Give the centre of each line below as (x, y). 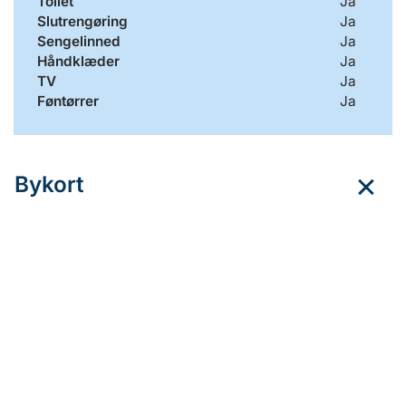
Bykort (49, 184)
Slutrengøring (82, 22)
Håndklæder (78, 62)
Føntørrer (68, 101)
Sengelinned (78, 42)
